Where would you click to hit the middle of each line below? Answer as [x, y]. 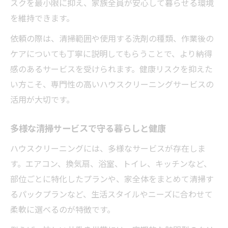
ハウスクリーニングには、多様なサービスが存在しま [108, 148]
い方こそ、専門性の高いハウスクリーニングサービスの [112, 84]
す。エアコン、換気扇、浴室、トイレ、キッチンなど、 [111, 163]
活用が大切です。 [42, 99]
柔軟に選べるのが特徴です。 [63, 209]
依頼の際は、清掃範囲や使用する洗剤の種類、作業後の [112, 38]
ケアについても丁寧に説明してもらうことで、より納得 [111, 53]
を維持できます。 [42, 18]
